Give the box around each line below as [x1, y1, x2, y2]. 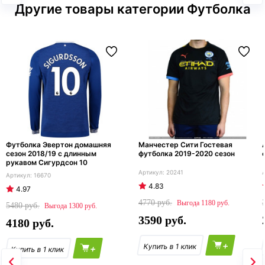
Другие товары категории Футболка [14, 1, 251, 17]
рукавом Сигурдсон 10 [6, 158, 88, 167]
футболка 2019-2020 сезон [138, 149, 235, 159]
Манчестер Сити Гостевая [138, 140, 232, 150]
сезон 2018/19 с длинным [6, 149, 96, 159]
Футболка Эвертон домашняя [6, 140, 111, 150]
